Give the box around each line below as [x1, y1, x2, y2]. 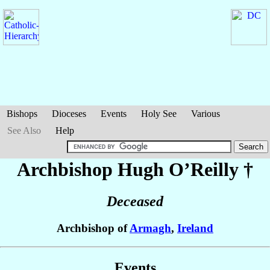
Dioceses [52, 108, 86, 119]
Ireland [177, 222, 213, 235]
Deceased [107, 193, 163, 210]
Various [191, 108, 220, 119]
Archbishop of [57, 222, 130, 235]
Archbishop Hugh [17, 159, 169, 180]
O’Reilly [169, 159, 239, 180]
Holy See [141, 108, 177, 119]
